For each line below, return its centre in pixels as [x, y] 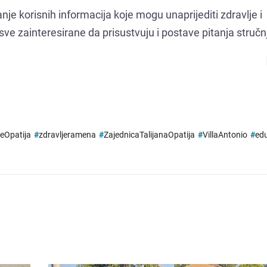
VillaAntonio [225, 135]
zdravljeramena [67, 135]
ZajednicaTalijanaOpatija [149, 135]
